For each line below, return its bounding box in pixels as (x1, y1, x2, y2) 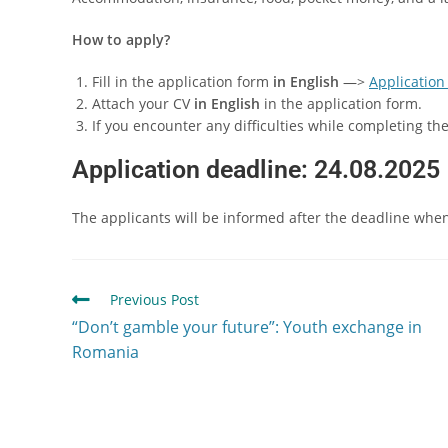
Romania (72, 341, 139, 364)
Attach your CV (92, 94, 194, 114)
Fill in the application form (92, 72, 273, 92)
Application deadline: (72, 155, 308, 185)
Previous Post (110, 290, 199, 310)
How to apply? (72, 30, 170, 50)
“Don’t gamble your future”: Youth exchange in (72, 316, 422, 339)
